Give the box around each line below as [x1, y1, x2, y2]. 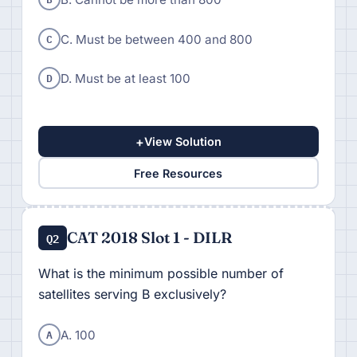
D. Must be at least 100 [60, 71, 190, 87]
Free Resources [134, 166, 223, 180]
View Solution [143, 135, 222, 149]
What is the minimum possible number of [37, 265, 284, 282]
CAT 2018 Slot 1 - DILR [67, 228, 233, 248]
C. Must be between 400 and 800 [60, 31, 253, 47]
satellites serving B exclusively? [37, 286, 226, 303]
